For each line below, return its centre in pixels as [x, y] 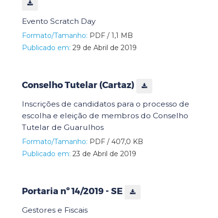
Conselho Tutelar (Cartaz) [79, 85]
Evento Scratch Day [59, 21]
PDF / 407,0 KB [115, 141]
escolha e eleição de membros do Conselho [105, 115]
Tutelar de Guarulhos [63, 127]
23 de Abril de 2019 [103, 154]
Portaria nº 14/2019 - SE [73, 191]
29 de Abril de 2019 [104, 47]
